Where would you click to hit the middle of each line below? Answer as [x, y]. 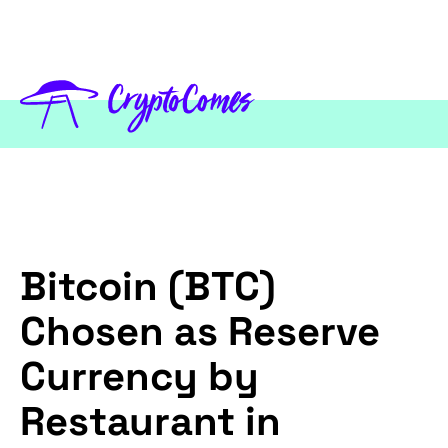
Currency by [139, 377]
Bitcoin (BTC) [148, 287]
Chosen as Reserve [200, 332]
